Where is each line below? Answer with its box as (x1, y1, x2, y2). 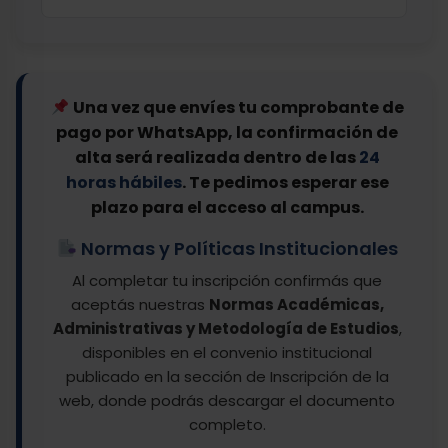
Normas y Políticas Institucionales (76, 236, 398, 261)
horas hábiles (65, 171, 182, 194)
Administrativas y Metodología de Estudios (52, 318, 399, 339)
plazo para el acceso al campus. (90, 196, 364, 219)
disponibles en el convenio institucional (82, 342, 372, 363)
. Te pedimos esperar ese (181, 171, 389, 194)
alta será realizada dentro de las (74, 146, 359, 169)
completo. (188, 414, 266, 435)
